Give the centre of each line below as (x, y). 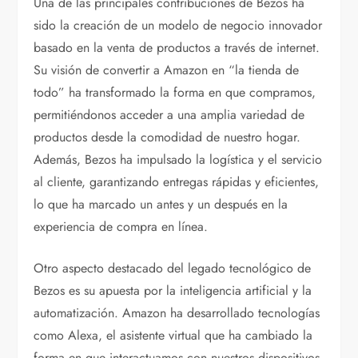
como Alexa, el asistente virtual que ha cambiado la (173, 336)
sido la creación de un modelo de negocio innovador (178, 26)
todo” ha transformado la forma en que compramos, (175, 93)
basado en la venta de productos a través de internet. (177, 48)
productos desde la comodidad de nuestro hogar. (167, 137)
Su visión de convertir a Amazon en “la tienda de (167, 70)
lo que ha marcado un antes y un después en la (161, 205)
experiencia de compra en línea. (121, 227)
